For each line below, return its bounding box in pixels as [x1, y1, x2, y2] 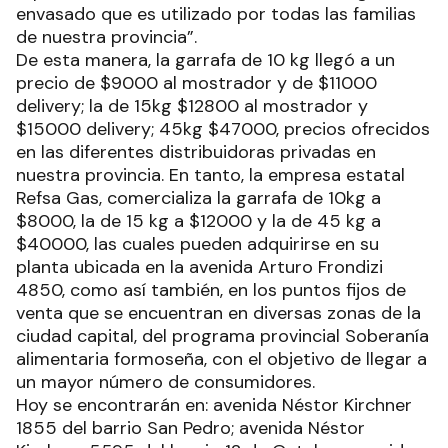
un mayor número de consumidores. [16, 370, 315, 394]
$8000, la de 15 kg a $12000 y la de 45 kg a [16, 209, 381, 233]
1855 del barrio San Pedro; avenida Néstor [16, 416, 365, 440]
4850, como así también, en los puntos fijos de [16, 278, 406, 302]
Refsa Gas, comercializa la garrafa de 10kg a [16, 186, 381, 210]
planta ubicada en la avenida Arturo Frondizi [16, 255, 383, 279]
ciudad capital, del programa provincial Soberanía [16, 324, 429, 348]
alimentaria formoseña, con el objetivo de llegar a [16, 347, 427, 371]
